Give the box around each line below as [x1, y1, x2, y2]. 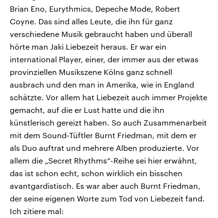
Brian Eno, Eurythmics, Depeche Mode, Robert [10, 4, 180, 14]
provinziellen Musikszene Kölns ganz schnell [10, 67, 172, 77]
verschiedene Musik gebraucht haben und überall [10, 29, 192, 39]
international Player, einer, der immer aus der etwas [10, 54, 199, 64]
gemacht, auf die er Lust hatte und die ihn [10, 105, 164, 115]
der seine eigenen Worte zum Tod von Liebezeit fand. [10, 194, 205, 203]
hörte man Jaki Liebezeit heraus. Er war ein [10, 42, 166, 52]
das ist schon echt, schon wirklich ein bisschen [10, 168, 182, 178]
